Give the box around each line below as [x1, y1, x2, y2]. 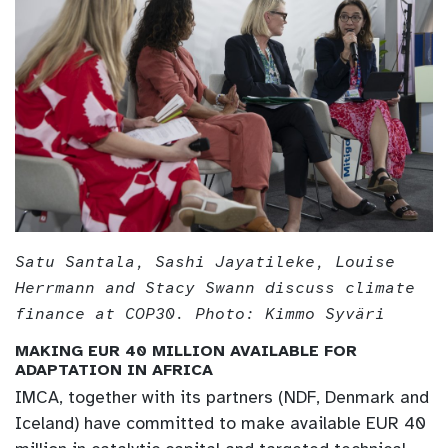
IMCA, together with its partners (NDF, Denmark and [15, 386, 429, 409]
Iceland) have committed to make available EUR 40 [15, 412, 426, 435]
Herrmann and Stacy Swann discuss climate [15, 278, 415, 299]
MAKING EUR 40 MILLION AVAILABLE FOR [15, 341, 357, 362]
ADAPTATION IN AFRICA [15, 360, 213, 381]
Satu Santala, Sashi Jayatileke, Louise [15, 252, 395, 273]
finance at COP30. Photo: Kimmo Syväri [15, 304, 385, 325]
